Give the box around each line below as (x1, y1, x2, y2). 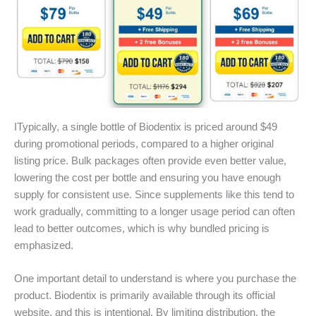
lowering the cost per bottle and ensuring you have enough (14, 171, 281, 183)
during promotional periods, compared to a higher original (14, 138, 274, 150)
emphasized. (14, 239, 73, 251)
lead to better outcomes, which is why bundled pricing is (14, 222, 269, 234)
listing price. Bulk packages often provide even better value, (14, 154, 286, 166)
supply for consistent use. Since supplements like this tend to (14, 188, 294, 200)
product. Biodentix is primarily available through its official (14, 290, 275, 302)
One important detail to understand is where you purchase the (14, 273, 296, 285)
